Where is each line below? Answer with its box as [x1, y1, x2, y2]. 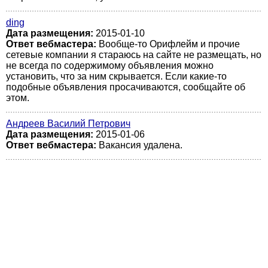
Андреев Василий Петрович [6, 118, 130, 129]
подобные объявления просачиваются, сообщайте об [6, 82, 245, 92]
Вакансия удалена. [99, 140, 182, 150]
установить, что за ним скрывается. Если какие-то [6, 71, 227, 81]
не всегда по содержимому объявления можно [6, 60, 214, 71]
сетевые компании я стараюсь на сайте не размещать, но [6, 50, 261, 60]
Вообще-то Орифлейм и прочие [99, 39, 240, 49]
